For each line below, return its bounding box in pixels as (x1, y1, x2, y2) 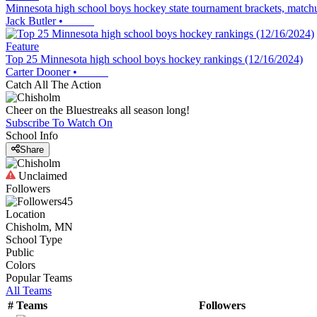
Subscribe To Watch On (6, 117, 113, 129)
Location (6, 208, 45, 221)
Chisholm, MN (6, 221, 73, 234)
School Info (6, 129, 58, 142)
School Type (6, 234, 62, 246)
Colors (6, 259, 35, 272)
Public (6, 246, 34, 259)
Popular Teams (6, 272, 72, 284)
